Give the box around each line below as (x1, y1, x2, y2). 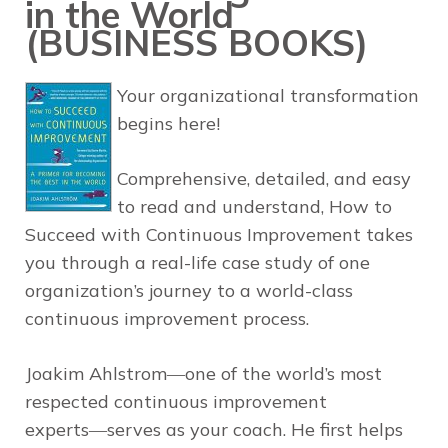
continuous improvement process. (25, 306, 309, 330)
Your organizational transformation (117, 83, 419, 107)
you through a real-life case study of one (25, 250, 370, 274)
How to (329, 194, 392, 218)
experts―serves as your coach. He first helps (25, 417, 403, 441)
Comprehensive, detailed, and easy (117, 166, 411, 190)
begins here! (117, 111, 220, 135)
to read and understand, (117, 194, 329, 218)
